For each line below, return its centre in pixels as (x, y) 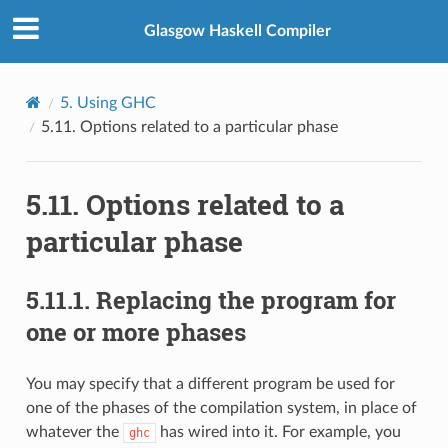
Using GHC (116, 102)
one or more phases (135, 331)
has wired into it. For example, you (278, 431)
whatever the (74, 431)
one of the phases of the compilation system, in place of (221, 407)
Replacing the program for (245, 299)
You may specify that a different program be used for (210, 383)
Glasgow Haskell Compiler (237, 31)
